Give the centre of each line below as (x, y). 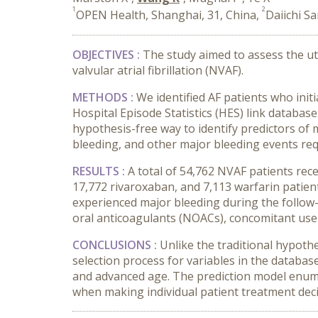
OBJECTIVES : (108, 55)
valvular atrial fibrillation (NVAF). (158, 70)
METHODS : (104, 97)
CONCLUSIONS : (116, 245)
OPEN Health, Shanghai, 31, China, (169, 15)
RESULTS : (100, 171)
